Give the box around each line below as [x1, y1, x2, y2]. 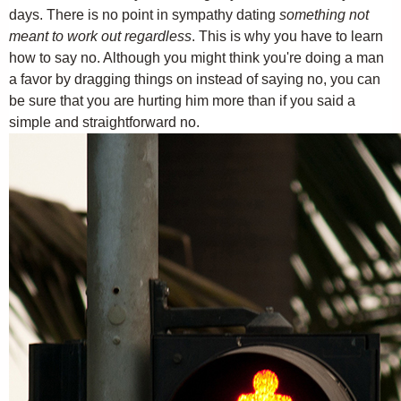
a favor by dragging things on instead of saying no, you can [9, 72, 380, 87]
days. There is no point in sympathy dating [9, 7, 279, 22]
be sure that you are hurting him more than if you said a [9, 93, 355, 108]
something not [279, 7, 369, 22]
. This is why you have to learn [192, 29, 383, 44]
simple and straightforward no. [9, 115, 200, 130]
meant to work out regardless [9, 29, 192, 44]
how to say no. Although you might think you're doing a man [9, 50, 384, 65]
